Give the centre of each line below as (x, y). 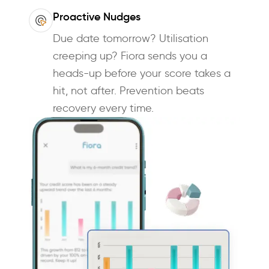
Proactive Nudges (97, 17)
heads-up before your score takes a (142, 74)
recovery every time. (103, 108)
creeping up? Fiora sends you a (130, 56)
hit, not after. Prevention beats (128, 91)
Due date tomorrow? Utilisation (131, 39)
